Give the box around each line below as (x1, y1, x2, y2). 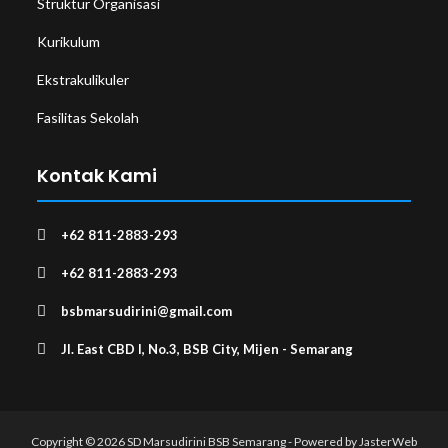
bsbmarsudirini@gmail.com (61, 303, 233, 320)
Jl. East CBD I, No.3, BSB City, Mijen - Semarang (61, 341, 354, 358)
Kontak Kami (37, 163, 158, 189)
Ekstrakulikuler (37, 71, 130, 89)
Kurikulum (37, 33, 101, 51)
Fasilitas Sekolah (37, 109, 140, 127)
